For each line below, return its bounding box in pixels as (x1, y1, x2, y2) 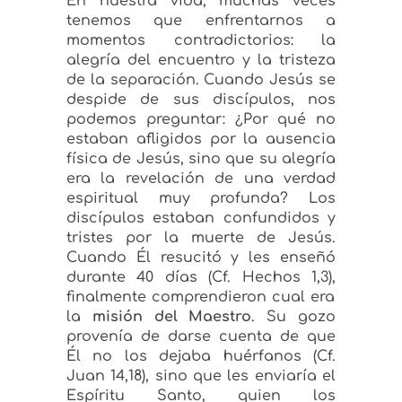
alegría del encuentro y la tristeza (66, 52, 336, 69)
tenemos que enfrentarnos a (66, 13, 336, 30)
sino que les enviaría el (149, 368, 336, 385)
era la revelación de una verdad (66, 170, 336, 188)
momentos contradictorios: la (66, 32, 336, 49)
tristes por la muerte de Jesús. (66, 230, 336, 247)
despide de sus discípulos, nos (66, 92, 336, 109)
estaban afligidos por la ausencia (66, 131, 336, 148)
